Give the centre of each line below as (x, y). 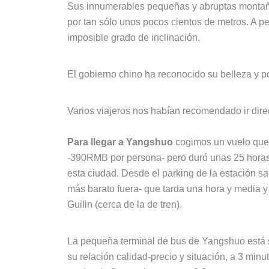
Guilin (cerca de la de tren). (125, 204)
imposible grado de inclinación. (134, 37)
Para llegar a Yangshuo (120, 142)
